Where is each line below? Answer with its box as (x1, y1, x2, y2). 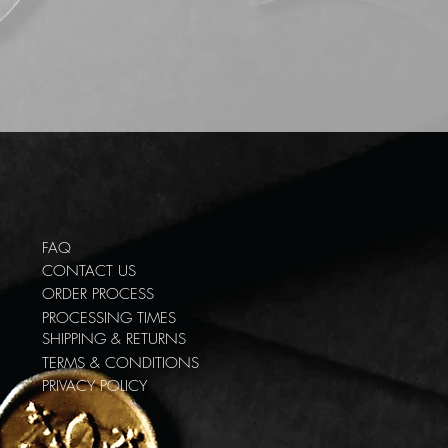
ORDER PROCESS (42, 284, 154, 305)
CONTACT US (42, 261, 136, 282)
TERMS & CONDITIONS (42, 353, 199, 374)
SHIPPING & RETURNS (42, 329, 186, 350)
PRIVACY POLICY (42, 376, 147, 397)
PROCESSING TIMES (42, 308, 176, 329)
